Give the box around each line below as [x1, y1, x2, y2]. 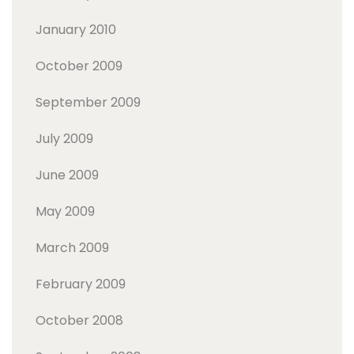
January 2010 [36, 20, 116, 39]
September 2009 [36, 92, 141, 111]
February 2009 [36, 274, 126, 293]
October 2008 [36, 311, 123, 330]
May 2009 [36, 201, 95, 220]
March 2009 [36, 238, 109, 257]
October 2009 [36, 56, 122, 75]
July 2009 [36, 129, 93, 148]
